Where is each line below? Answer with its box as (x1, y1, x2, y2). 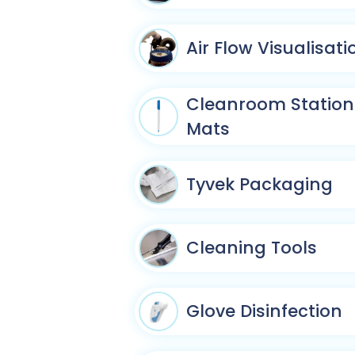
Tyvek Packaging (186, 173, 333, 196)
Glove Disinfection (186, 300, 342, 323)
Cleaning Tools (186, 236, 317, 259)
